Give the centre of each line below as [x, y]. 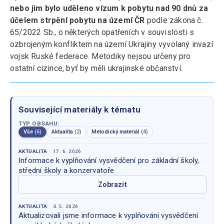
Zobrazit [112, 184]
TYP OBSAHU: [39, 123]
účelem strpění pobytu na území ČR [77, 20]
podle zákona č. [174, 20]
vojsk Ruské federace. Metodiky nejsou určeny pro [100, 56]
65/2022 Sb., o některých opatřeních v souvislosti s [102, 32]
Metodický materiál [116, 132]
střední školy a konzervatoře [66, 170]
